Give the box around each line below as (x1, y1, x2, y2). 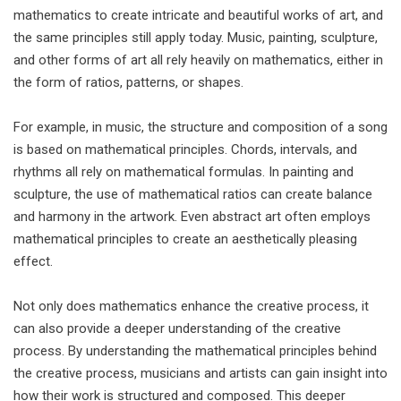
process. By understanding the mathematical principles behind (13, 343, 377, 359)
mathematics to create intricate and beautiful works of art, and (13, 7, 383, 23)
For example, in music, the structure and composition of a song (13, 119, 388, 135)
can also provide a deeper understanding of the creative (13, 320, 341, 337)
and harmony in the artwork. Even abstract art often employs (13, 209, 371, 225)
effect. (13, 253, 53, 269)
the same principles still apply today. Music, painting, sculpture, (13, 30, 378, 46)
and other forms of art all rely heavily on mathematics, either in (13, 52, 383, 68)
